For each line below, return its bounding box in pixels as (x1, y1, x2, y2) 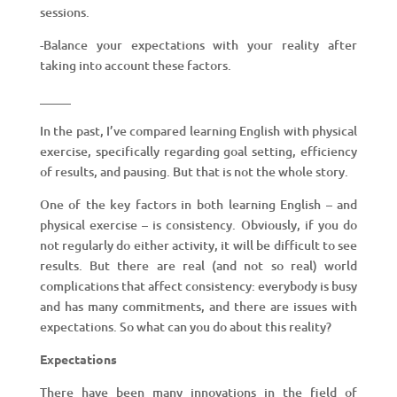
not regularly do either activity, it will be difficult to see (39, 236, 358, 253)
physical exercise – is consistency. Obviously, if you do (39, 215, 358, 233)
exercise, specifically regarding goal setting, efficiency (39, 142, 358, 160)
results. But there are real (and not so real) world (39, 256, 358, 274)
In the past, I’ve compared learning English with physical (39, 121, 358, 139)
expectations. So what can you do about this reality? (39, 317, 331, 335)
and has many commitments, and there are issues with (39, 297, 358, 315)
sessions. (39, 3, 90, 20)
